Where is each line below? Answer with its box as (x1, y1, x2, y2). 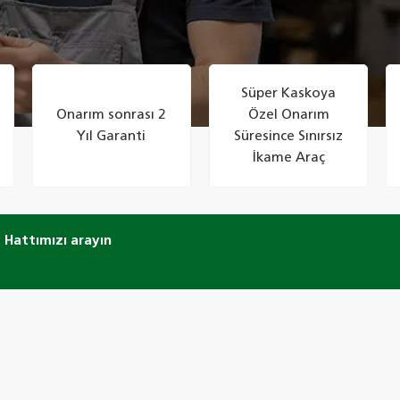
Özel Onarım (247, 108, 329, 121)
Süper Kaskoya (241, 87, 337, 100)
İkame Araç (252, 151, 325, 164)
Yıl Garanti (77, 129, 146, 143)
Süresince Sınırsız (234, 129, 344, 143)
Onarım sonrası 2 (56, 108, 167, 121)
